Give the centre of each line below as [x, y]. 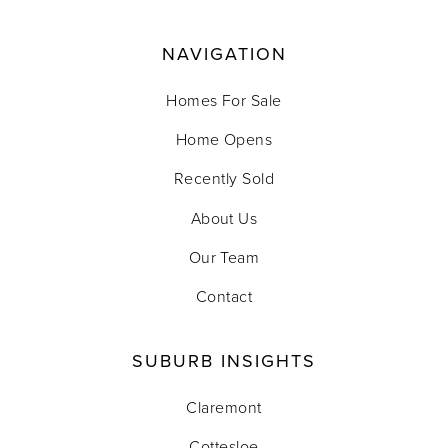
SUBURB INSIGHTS [224, 361]
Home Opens [224, 139]
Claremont [224, 407]
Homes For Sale [224, 100]
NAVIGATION [224, 54]
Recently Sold [224, 178]
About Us [224, 217]
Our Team [224, 256]
